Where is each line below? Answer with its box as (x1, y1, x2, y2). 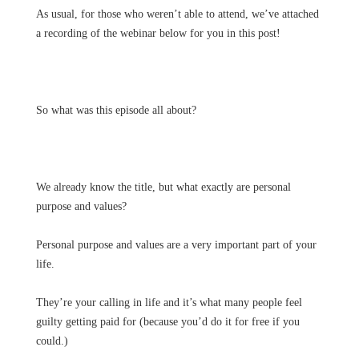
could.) (35, 335, 68, 347)
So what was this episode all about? (35, 104, 196, 116)
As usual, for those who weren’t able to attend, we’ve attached (35, 8, 319, 20)
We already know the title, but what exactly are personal (35, 181, 291, 193)
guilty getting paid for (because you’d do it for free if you (35, 316, 300, 328)
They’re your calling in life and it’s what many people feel (35, 296, 302, 309)
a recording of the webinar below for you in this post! (35, 27, 284, 39)
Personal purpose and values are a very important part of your (35, 239, 317, 251)
